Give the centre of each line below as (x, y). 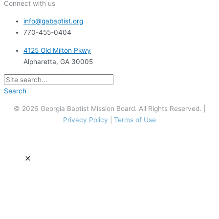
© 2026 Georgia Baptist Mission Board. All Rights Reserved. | (109, 109)
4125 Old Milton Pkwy (57, 50)
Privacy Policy (86, 120)
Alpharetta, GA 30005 (58, 61)
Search (15, 91)
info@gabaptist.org (53, 21)
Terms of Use (135, 120)
